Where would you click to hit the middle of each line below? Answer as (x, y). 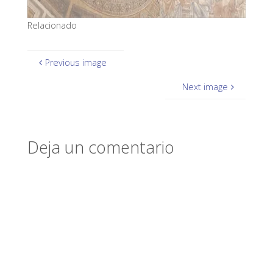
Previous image (76, 62)
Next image (205, 87)
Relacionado (52, 25)
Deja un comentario (101, 147)
